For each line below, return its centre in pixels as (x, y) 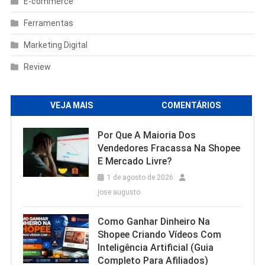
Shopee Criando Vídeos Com (159, 235)
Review (37, 67)
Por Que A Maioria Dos (146, 135)
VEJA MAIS (71, 105)
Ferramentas (48, 23)
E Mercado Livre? (135, 161)
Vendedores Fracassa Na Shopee (169, 148)
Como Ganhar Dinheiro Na (153, 222)
